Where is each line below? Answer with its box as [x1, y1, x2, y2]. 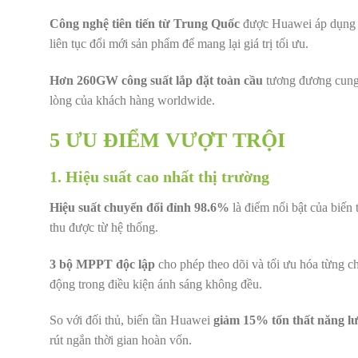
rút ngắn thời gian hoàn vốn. [50, 333, 192, 348]
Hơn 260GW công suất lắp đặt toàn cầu [50, 74, 263, 88]
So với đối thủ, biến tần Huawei [50, 313, 213, 328]
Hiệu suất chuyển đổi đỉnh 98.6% [50, 200, 229, 214]
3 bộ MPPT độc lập [50, 257, 155, 271]
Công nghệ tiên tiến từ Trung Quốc [50, 17, 240, 31]
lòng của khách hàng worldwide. [50, 93, 215, 108]
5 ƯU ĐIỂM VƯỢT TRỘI [50, 128, 285, 152]
